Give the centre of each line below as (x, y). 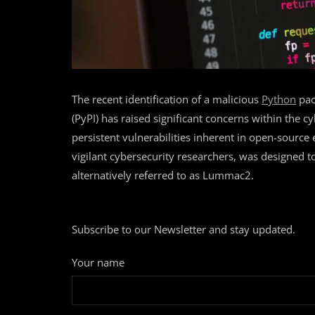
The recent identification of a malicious (167, 99)
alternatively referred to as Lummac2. (163, 175)
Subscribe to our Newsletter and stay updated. (184, 230)
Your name (98, 263)
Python (279, 99)
